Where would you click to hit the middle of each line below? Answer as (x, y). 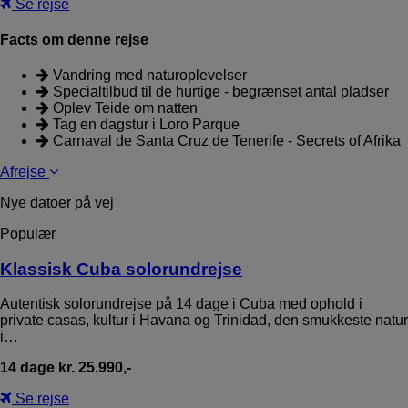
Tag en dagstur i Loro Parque (144, 125)
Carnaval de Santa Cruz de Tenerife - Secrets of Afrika (225, 141)
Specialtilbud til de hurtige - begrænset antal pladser (219, 92)
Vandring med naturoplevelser (148, 76)
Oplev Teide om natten (123, 108)
